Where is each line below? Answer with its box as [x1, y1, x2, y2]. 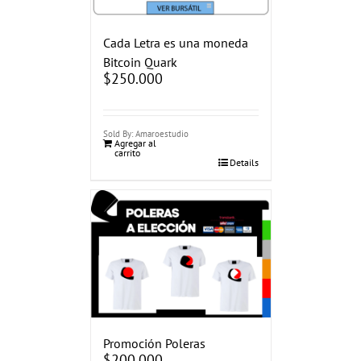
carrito [114, 146, 140, 159]
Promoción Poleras [102, 334, 205, 351]
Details [229, 156, 259, 168]
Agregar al [114, 136, 156, 149]
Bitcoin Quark [102, 53, 177, 70]
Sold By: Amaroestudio [102, 127, 189, 139]
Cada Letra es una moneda [102, 34, 248, 51]
